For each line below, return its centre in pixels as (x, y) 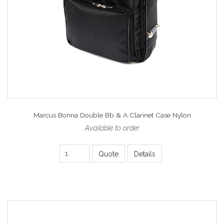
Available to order (112, 128)
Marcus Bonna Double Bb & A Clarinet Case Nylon (112, 115)
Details (145, 154)
